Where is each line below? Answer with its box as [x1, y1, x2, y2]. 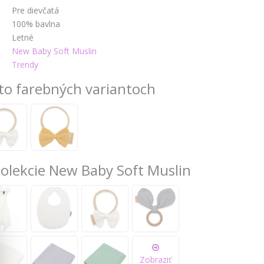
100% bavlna [12, 18, 60, 30]
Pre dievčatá [12, 5, 59, 16]
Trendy [12, 59, 38, 71]
